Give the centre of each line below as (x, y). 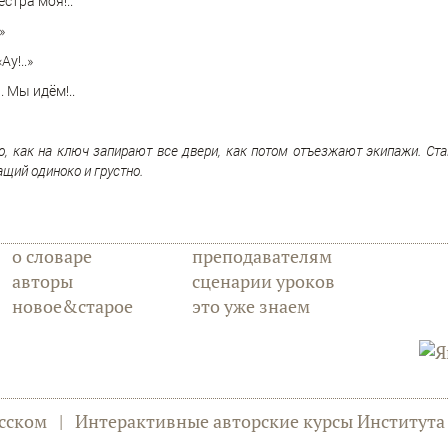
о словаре (52, 256)
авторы (42, 281)
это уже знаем (251, 306)
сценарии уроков (263, 281)
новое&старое (72, 306)
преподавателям (262, 256)
